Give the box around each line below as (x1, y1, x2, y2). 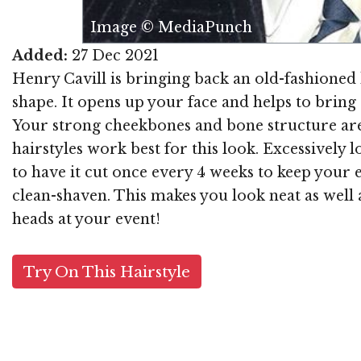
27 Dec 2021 (68, 46, 159, 64)
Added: (12, 46, 68, 64)
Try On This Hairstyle (23, 262, 191, 281)
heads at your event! (12, 210, 160, 228)
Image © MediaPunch (90, 19, 252, 37)
